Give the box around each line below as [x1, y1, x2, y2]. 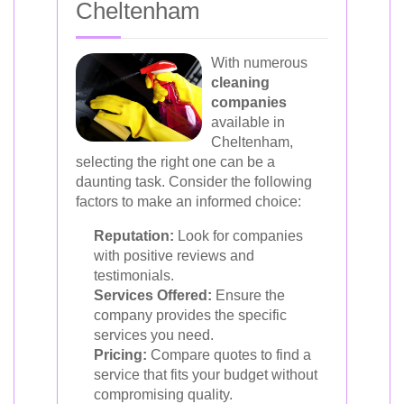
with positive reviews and [94, 248, 254, 263]
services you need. [94, 327, 214, 343]
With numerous [211, 55, 308, 70]
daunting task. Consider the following [76, 174, 312, 189]
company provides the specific [94, 308, 287, 323]
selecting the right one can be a [76, 154, 275, 170]
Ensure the [212, 288, 285, 303]
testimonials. [94, 268, 174, 283]
